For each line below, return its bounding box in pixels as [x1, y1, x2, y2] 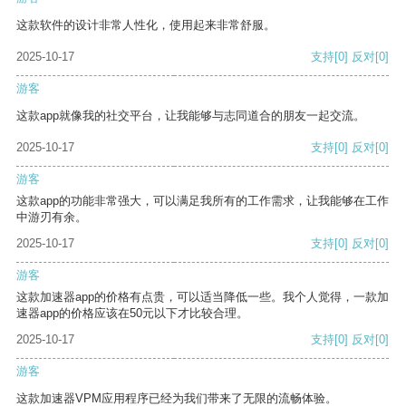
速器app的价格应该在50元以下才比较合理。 [16, 306, 248, 321]
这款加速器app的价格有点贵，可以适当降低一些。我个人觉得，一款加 [16, 290, 389, 304]
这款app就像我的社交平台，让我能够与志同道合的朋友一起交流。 [16, 109, 365, 123]
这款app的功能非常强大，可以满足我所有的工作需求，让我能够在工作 [16, 194, 389, 208]
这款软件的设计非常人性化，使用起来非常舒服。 [16, 18, 275, 33]
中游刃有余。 [16, 210, 87, 225]
